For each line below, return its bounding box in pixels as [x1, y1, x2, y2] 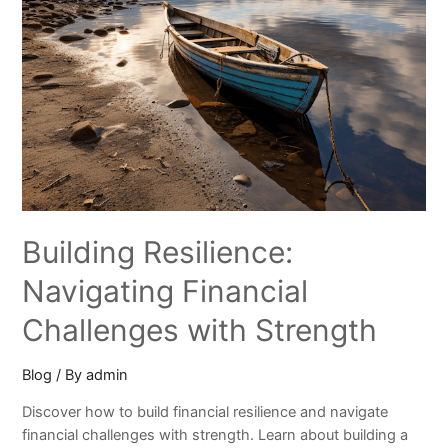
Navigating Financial [22, 273, 309, 310]
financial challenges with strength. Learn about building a [22, 425, 409, 444]
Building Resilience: [22, 234, 294, 271]
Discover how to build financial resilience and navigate [22, 402, 389, 421]
